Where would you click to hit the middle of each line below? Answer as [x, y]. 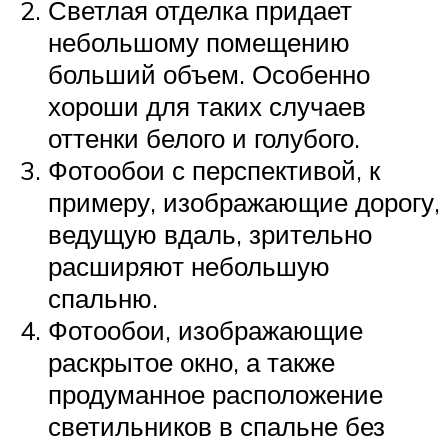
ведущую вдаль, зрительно [210, 233]
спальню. [103, 297]
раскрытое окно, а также [191, 361]
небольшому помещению [199, 41]
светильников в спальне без [216, 425]
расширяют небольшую [189, 265]
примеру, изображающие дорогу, [244, 201]
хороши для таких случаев [207, 105]
